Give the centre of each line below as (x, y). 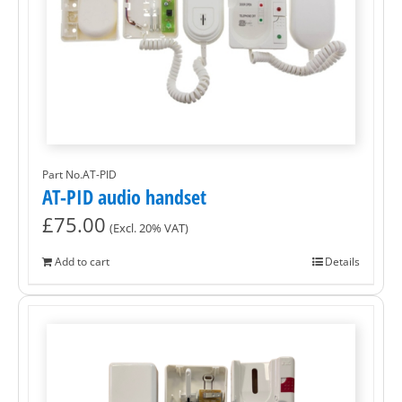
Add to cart (82, 262)
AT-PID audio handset (124, 197)
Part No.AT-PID (79, 175)
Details (342, 262)
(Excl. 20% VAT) (149, 229)
